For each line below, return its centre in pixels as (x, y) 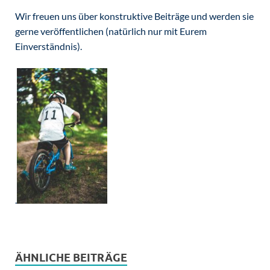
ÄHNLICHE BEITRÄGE (71, 257)
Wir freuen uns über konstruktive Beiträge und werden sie (134, 16)
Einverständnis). (49, 46)
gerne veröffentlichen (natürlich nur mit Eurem (111, 31)
